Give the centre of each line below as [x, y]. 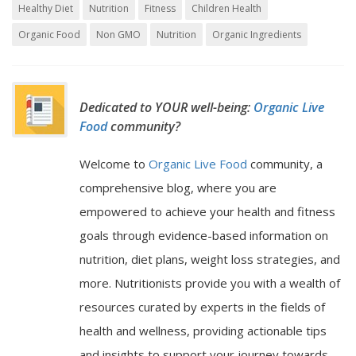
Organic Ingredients [257, 35]
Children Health [226, 9]
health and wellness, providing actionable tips [203, 331]
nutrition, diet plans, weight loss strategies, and [210, 259]
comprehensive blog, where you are [178, 188]
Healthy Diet [46, 9]
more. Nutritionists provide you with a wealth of [210, 283]
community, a [286, 164]
